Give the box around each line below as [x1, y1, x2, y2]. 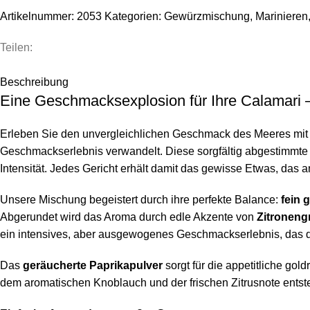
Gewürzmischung [164, 10, 250, 22]
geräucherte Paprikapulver [23, 259, 163, 271]
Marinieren [255, 10, 308, 22]
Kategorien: [104, 10, 161, 22]
